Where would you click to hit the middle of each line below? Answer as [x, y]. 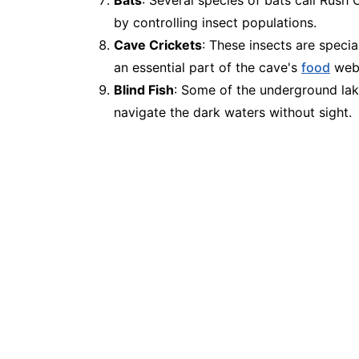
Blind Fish [144, 89]
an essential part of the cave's [208, 67]
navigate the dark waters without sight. [233, 112]
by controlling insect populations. [215, 22]
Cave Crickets [158, 44]
